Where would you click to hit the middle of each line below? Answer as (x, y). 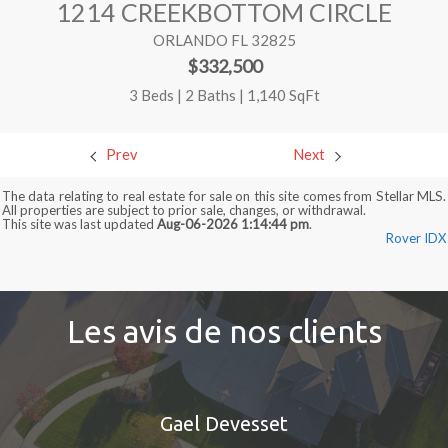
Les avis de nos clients (224, 330)
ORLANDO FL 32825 (224, 40)
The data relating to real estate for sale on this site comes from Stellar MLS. (224, 196)
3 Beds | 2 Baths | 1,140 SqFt (224, 94)
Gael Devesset (224, 423)
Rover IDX (416, 238)
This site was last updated (79, 224)
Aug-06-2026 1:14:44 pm (233, 224)
